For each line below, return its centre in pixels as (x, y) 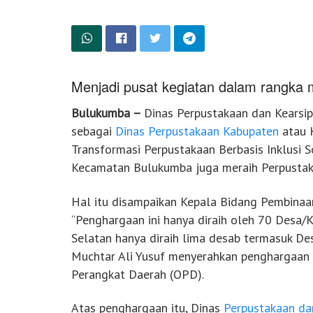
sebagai (93, 131)
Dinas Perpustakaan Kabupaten (197, 131)
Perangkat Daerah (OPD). (138, 274)
